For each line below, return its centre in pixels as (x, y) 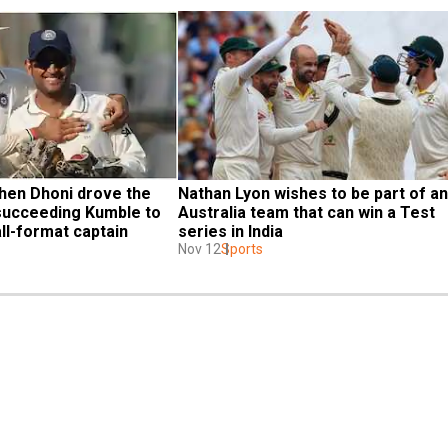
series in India (230, 231)
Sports (242, 248)
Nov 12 (199, 248)
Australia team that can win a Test (306, 212)
